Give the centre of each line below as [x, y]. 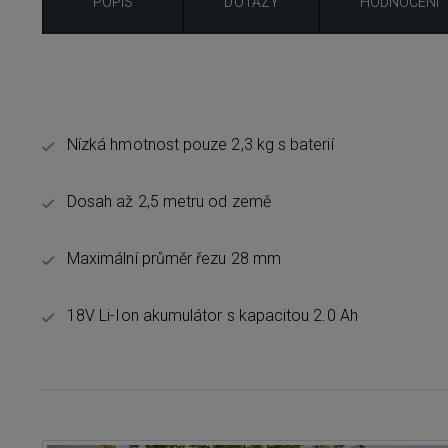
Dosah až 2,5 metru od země [169, 201]
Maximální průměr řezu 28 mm [174, 258]
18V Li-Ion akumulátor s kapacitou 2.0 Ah [212, 315]
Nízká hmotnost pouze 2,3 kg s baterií [200, 144]
